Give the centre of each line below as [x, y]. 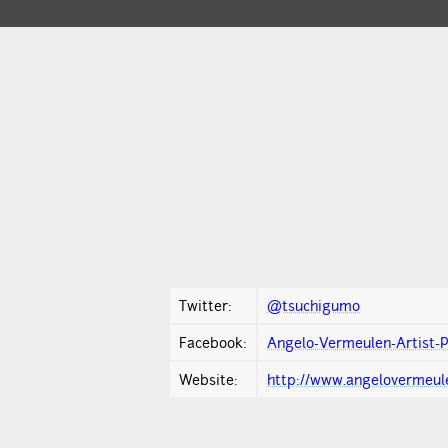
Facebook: [213, 342]
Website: [208, 379]
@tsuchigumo [313, 305]
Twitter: [205, 305]
